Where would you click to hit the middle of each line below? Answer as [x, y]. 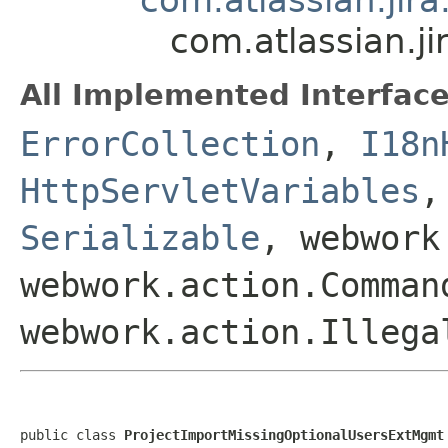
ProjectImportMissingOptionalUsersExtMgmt [284, 434]
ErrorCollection [170, 143]
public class [72, 434]
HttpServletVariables [220, 190]
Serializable [140, 237]
